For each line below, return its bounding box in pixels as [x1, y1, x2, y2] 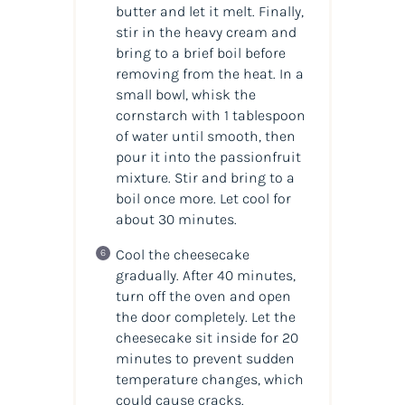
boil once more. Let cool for [115, 189, 291, 207]
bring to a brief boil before [115, 43, 286, 61]
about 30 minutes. [115, 210, 237, 228]
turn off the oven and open [115, 287, 291, 305]
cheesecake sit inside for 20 [115, 328, 298, 346]
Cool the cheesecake [115, 245, 250, 263]
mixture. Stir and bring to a [115, 168, 295, 186]
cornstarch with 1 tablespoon [115, 106, 306, 124]
